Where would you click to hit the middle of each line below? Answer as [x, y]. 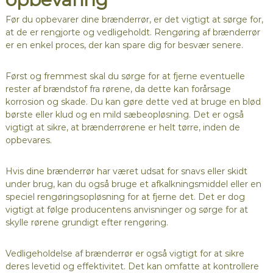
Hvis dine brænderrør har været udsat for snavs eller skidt [126, 172]
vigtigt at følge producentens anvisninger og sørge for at [126, 210]
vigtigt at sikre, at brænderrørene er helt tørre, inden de [122, 128]
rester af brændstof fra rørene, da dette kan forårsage [118, 89]
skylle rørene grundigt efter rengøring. [87, 223]
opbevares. [28, 140]
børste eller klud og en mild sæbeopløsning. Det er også [124, 115]
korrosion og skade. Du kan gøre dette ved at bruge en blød [133, 102]
